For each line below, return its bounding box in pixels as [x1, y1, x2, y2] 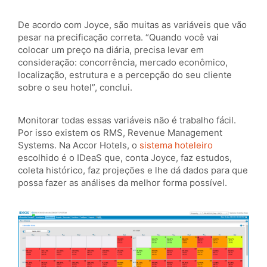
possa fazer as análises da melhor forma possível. [18, 176, 227, 188]
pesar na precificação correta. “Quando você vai [18, 31, 219, 43]
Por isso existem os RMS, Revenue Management [18, 126, 222, 138]
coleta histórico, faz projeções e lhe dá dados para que [18, 164, 248, 176]
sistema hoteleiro [139, 139, 213, 151]
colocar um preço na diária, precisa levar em [18, 44, 204, 55]
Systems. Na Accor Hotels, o [18, 139, 139, 151]
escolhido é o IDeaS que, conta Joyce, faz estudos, [18, 151, 232, 163]
